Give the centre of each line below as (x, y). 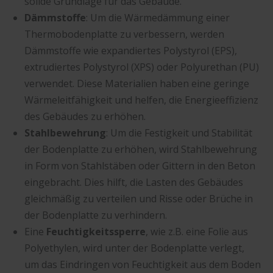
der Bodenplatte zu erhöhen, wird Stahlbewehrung (141, 150)
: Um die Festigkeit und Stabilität (179, 133)
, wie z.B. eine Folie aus (197, 232)
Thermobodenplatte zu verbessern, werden (124, 34)
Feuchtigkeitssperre (96, 232)
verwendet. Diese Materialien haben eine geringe (137, 84)
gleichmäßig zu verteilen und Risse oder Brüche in (139, 199)
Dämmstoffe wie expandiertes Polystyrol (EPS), (131, 51)
